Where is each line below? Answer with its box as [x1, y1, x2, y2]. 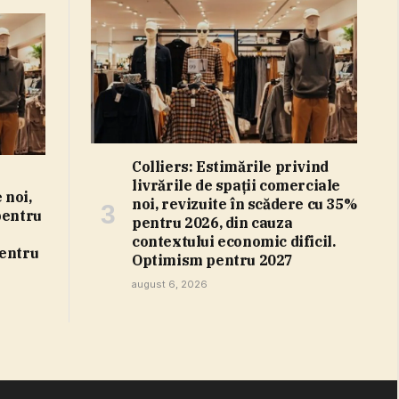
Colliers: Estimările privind [132, 157, 329, 175]
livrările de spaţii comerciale [132, 175, 340, 194]
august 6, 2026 [132, 277, 208, 290]
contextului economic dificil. [132, 232, 336, 250]
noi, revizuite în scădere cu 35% [132, 194, 357, 213]
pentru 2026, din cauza [132, 213, 293, 232]
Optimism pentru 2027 [132, 250, 294, 269]
